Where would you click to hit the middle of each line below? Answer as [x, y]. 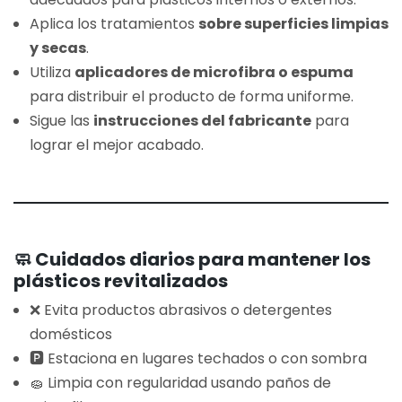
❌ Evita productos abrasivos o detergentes [181, 310]
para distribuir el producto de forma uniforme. [192, 96]
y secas [58, 48]
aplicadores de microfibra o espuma [214, 72]
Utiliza [52, 72]
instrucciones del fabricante [202, 120]
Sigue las [61, 120]
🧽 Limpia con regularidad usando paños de [180, 383]
